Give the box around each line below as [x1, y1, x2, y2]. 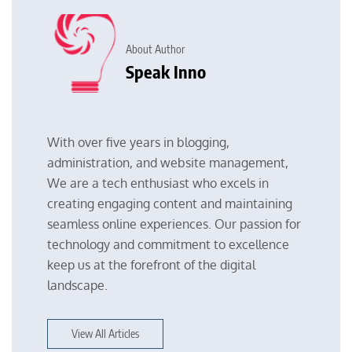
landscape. [47, 277, 108, 293]
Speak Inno [126, 60, 206, 83]
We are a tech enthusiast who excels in [47, 174, 269, 191]
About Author [126, 42, 185, 57]
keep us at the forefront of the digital [47, 256, 255, 273]
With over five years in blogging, [47, 134, 229, 150]
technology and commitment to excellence [47, 236, 289, 252]
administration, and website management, [47, 154, 288, 170]
